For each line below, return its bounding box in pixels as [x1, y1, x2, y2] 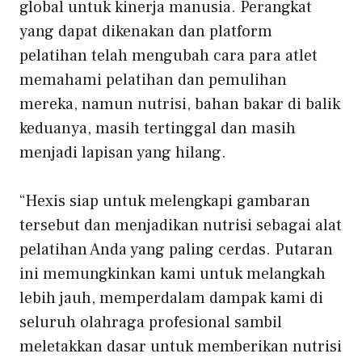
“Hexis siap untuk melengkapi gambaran [19, 191, 310, 213]
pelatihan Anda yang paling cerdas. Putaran [19, 239, 333, 261]
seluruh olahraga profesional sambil [19, 312, 282, 334]
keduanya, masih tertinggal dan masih [19, 118, 296, 140]
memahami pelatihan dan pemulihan [19, 69, 287, 91]
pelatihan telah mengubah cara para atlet [19, 45, 318, 67]
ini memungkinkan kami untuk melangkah [19, 263, 326, 285]
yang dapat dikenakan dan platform [19, 21, 272, 43]
